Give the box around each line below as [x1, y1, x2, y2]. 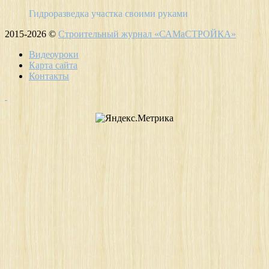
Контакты [29, 71, 69, 82]
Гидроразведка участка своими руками [29, 8, 188, 19]
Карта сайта [29, 60, 77, 71]
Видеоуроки [29, 49, 79, 60]
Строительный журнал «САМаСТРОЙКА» [58, 29, 236, 40]
